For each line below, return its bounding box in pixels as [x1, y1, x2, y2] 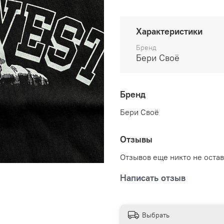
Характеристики [136, 25, 202, 37]
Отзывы [120, 133, 152, 145]
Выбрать [142, 210, 169, 220]
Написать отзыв [120, 172, 185, 183]
